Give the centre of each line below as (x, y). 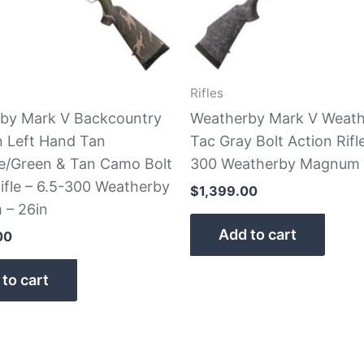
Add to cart (258, 234)
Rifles (207, 93)
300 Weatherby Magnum (275, 163)
